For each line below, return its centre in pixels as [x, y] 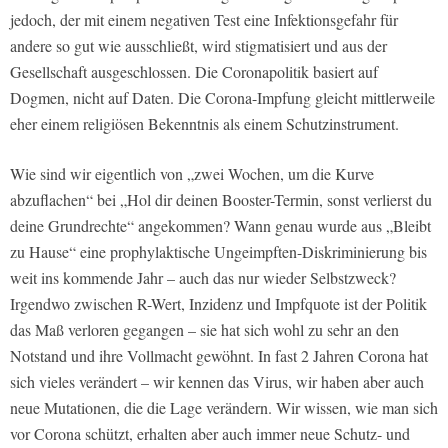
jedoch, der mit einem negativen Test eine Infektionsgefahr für [204, 20]
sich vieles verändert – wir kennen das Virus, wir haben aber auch [217, 382]
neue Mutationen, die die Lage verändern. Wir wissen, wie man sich [224, 408]
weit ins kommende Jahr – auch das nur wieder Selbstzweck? [203, 278]
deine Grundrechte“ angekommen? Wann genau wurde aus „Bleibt [220, 226]
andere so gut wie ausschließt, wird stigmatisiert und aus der [198, 46]
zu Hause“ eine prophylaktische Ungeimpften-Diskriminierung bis [218, 252]
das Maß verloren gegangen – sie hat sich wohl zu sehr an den [204, 330]
